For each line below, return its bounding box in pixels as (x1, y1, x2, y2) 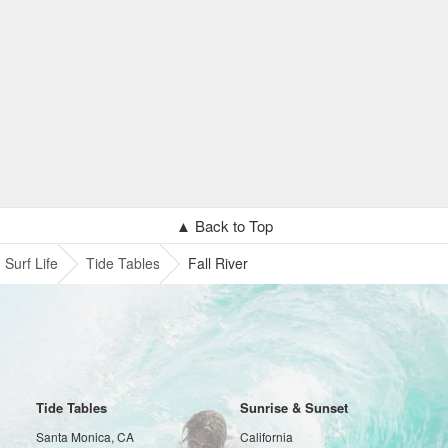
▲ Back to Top (175, 215, 273, 236)
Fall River (188, 253, 248, 273)
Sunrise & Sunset (239, 398, 348, 417)
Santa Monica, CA (36, 428, 135, 445)
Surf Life (5, 253, 58, 273)
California (239, 428, 293, 445)
